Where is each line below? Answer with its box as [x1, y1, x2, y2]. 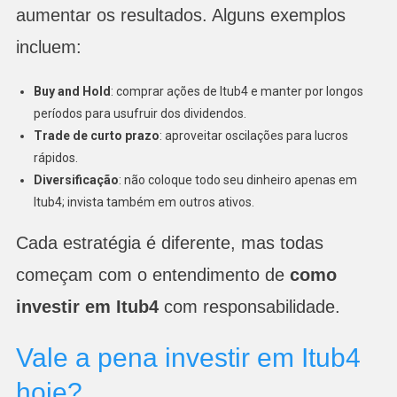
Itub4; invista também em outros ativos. [33, 194, 254, 209]
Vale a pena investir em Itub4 [15, 342, 361, 372]
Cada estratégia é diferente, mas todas [15, 232, 323, 253]
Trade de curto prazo [33, 128, 160, 143]
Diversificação [33, 172, 119, 187]
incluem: [15, 36, 82, 57]
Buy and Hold [33, 83, 111, 98]
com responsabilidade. [158, 296, 340, 316]
